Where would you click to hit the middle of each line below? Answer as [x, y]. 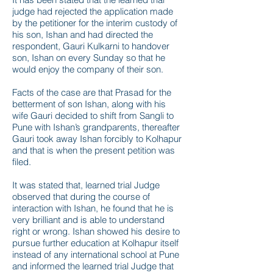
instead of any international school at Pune [96, 254]
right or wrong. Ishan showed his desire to [96, 231]
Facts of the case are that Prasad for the [92, 92]
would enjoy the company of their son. [88, 69]
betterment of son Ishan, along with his [89, 104]
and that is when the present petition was [94, 150]
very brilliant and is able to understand [88, 220]
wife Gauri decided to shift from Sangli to [93, 115]
